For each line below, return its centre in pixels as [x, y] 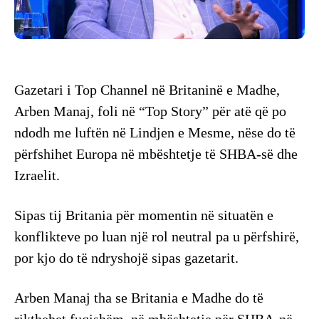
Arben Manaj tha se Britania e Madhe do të [139, 298]
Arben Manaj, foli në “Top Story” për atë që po [150, 111]
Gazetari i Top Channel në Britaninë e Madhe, [147, 90]
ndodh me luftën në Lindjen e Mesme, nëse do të [155, 133]
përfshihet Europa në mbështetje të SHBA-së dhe [156, 154]
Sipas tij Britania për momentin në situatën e [144, 215]
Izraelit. [37, 176]
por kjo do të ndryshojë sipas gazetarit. [126, 258]
